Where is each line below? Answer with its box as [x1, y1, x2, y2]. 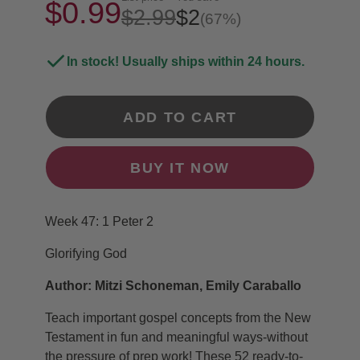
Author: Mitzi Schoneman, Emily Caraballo [45, 279, 301, 293]
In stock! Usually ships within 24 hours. [67, 54, 305, 68]
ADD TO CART [123, 108, 237, 125]
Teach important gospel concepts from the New [45, 311, 311, 325]
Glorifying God [45, 247, 127, 261]
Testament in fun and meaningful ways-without [45, 330, 308, 345]
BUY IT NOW [129, 158, 230, 176]
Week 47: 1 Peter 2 [45, 215, 153, 229]
